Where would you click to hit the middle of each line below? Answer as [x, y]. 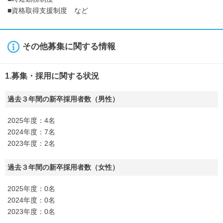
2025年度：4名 [31, 120]
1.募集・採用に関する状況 [52, 76]
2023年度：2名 [31, 143]
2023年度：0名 [31, 212]
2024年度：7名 [31, 132]
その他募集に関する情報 [69, 47]
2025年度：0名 [31, 189]
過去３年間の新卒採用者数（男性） [63, 99]
